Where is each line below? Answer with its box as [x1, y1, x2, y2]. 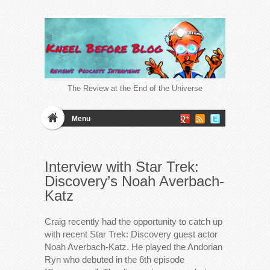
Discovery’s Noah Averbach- [45, 172, 224, 189]
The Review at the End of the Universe [67, 83, 202, 93]
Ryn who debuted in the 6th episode [45, 254, 184, 265]
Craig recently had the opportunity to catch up [45, 216, 222, 227]
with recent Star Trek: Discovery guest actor [45, 228, 218, 239]
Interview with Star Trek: [45, 158, 199, 175]
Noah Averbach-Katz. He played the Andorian [45, 241, 222, 252]
